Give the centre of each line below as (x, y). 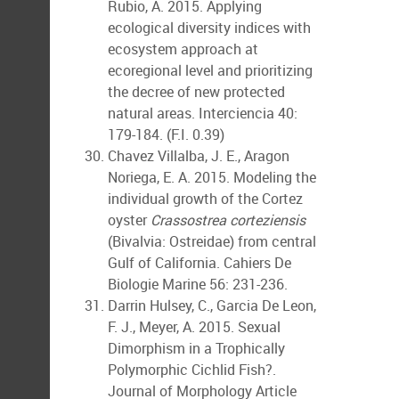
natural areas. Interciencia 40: (203, 113)
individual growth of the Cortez (205, 199)
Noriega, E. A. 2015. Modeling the (212, 177)
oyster (129, 220)
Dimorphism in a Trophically (196, 348)
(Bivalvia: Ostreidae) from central (212, 241)
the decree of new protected (196, 92)
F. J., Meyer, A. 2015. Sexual (194, 327)
